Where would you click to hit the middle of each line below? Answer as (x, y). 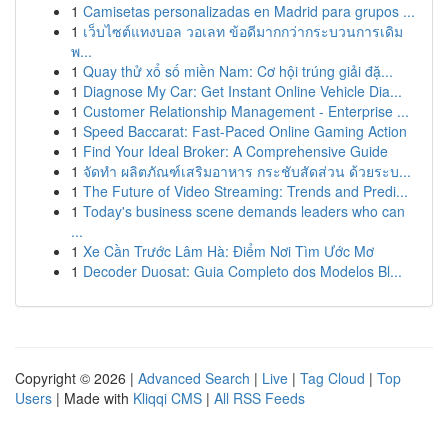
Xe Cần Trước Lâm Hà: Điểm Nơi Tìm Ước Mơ (228, 251)
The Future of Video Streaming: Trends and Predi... (245, 191)
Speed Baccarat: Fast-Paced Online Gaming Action (245, 131)
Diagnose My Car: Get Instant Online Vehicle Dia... (242, 91)
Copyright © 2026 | (76, 378)
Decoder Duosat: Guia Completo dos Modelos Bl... (242, 271)
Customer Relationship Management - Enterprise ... (246, 111)
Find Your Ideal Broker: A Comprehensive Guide (235, 151)
